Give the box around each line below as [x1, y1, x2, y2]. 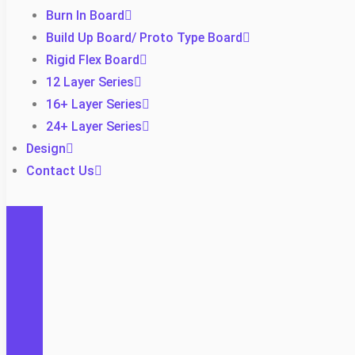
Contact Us [26, 163, 94, 178]
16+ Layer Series [46, 97, 142, 112]
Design [26, 141, 66, 156]
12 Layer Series [46, 74, 134, 90]
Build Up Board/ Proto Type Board [46, 30, 242, 45]
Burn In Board [46, 8, 124, 23]
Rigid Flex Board [46, 52, 139, 67]
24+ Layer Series [46, 119, 142, 134]
